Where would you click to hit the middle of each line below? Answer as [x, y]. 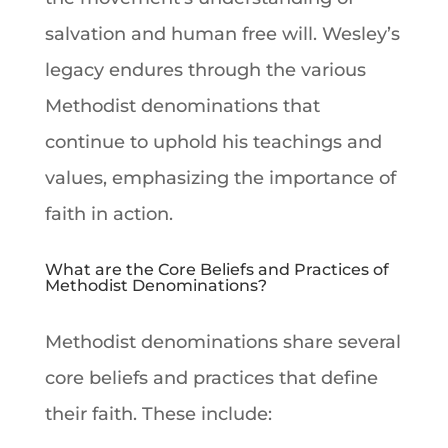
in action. [129, 213]
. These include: [202, 413]
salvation [85, 33]
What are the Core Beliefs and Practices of [216, 269]
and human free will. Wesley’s [262, 33]
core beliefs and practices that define [211, 377]
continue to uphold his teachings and [213, 141]
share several [339, 341]
